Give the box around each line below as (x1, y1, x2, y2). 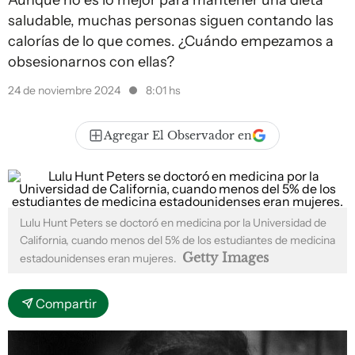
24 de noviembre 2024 (8, 83, 123, 97)
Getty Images (182, 250, 269, 265)
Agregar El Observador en (104, 128, 252, 143)
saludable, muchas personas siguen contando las (8, 12, 334, 29)
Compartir (36, 296, 97, 311)
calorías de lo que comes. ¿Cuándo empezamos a (8, 32, 334, 50)
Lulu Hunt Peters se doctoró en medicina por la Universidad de (20, 216, 326, 230)
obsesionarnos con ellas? (8, 53, 174, 71)
